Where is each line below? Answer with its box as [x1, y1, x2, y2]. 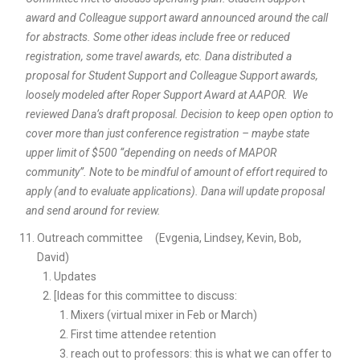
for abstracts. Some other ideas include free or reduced [25, 30, 290, 43]
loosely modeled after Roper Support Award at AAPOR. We [25, 88, 308, 101]
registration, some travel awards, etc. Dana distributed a [25, 49, 292, 63]
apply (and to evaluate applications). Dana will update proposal [25, 184, 325, 198]
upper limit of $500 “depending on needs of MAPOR [25, 145, 276, 159]
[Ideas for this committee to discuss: [53, 288, 237, 302]
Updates [53, 269, 96, 283]
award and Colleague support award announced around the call [25, 10, 328, 24]
